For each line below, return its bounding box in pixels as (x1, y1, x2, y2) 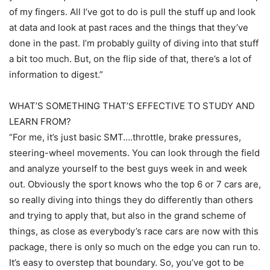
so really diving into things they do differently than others (9, 193, 253, 206)
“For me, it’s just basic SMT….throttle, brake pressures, (9, 131, 241, 143)
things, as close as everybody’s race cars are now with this (9, 225, 259, 237)
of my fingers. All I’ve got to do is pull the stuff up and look (9, 5, 256, 17)
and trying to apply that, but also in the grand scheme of (9, 209, 246, 221)
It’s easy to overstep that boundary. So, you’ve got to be (9, 256, 244, 268)
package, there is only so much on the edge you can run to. (9, 240, 260, 253)
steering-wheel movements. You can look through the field (9, 146, 260, 159)
